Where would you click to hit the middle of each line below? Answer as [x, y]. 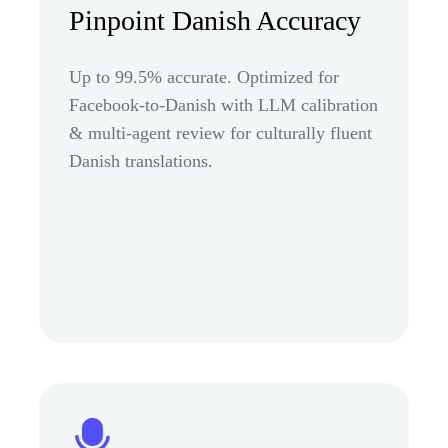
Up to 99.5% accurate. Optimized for [204, 76]
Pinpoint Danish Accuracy [215, 20]
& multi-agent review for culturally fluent [220, 132]
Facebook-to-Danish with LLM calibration [223, 104]
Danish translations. [141, 160]
